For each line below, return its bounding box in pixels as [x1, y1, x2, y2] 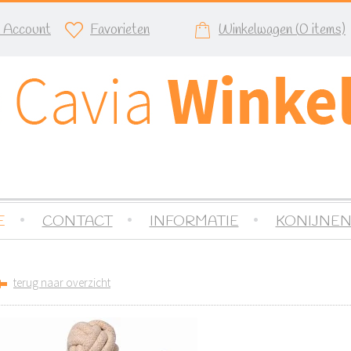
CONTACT [42, 212, 113, 231]
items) [309, 20, 346, 39]
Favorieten [90, 20, 150, 39]
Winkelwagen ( [219, 20, 299, 39]
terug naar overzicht [13, 275, 110, 290]
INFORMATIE [149, 212, 239, 231]
